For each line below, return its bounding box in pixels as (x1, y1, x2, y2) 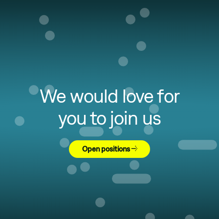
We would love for (40, 84, 179, 107)
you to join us (58, 106, 161, 129)
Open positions (82, 144, 130, 153)
